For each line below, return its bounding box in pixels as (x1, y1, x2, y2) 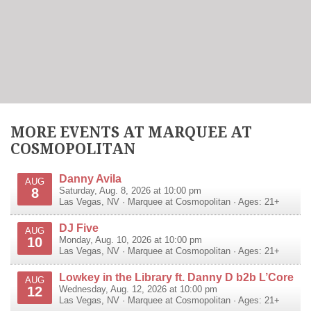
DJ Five (59, 221, 99, 234)
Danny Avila (59, 171, 121, 185)
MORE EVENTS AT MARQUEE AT (10, 124, 252, 141)
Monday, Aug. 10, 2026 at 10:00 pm (59, 235, 202, 245)
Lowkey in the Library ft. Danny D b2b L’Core (59, 270, 294, 283)
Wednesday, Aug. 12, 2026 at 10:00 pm (59, 284, 217, 294)
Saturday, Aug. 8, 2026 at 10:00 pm (59, 185, 201, 196)
